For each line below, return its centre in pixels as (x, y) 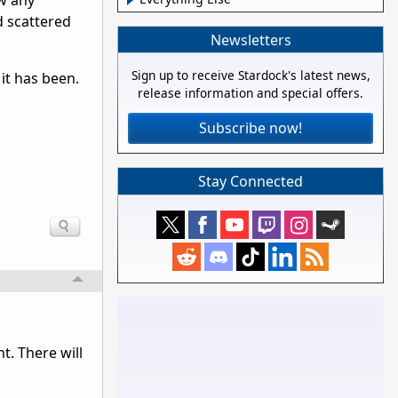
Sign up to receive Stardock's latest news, (251, 76)
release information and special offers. (251, 93)
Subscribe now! (251, 128)
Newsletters (251, 40)
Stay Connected (251, 181)
